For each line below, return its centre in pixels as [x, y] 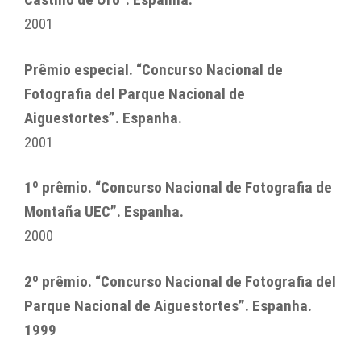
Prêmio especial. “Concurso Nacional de [154, 69]
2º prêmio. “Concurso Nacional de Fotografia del [180, 281]
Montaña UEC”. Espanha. [104, 212]
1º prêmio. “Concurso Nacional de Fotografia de [178, 188]
